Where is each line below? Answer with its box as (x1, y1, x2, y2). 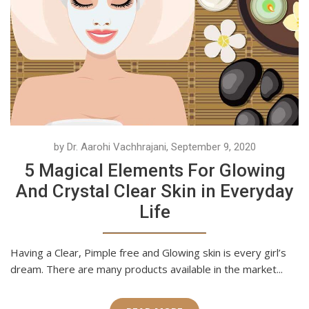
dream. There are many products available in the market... (10, 262, 283, 277)
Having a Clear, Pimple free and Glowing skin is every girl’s (10, 246, 286, 260)
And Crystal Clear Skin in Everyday (15, 181, 294, 202)
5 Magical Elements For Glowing (23, 160, 286, 181)
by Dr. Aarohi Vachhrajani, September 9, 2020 (53, 141, 256, 154)
